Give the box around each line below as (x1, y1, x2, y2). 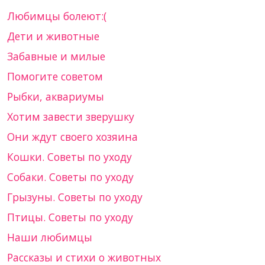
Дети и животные (7, 29, 99, 44)
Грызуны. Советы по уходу (7, 190, 143, 205)
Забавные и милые (7, 49, 105, 64)
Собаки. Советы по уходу (7, 170, 134, 185)
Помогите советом (7, 69, 103, 84)
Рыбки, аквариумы (7, 89, 104, 104)
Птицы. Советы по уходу (7, 210, 133, 225)
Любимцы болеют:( (7, 9, 106, 24)
